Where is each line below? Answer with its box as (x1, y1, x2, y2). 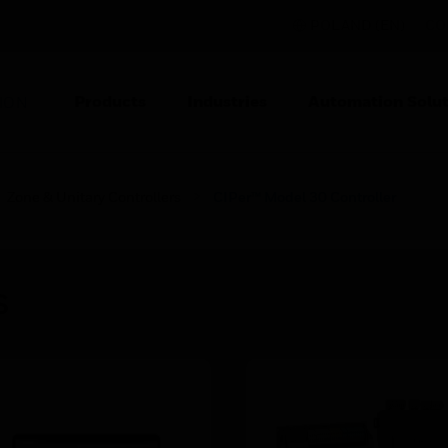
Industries (187, 91, 267, 111)
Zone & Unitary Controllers (7, 188, 181, 205)
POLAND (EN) (310, 16, 405, 33)
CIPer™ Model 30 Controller (213, 188, 396, 205)
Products (74, 91, 146, 111)
